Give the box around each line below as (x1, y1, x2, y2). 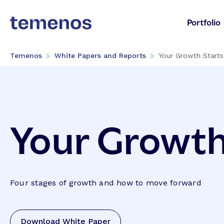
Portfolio (187, 15, 221, 28)
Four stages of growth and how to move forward (10, 177, 201, 187)
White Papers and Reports (54, 51, 146, 59)
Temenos (10, 51, 42, 59)
